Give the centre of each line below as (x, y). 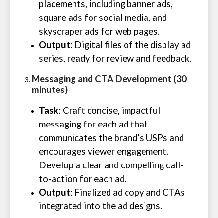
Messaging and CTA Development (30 (109, 79)
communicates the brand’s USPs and (111, 138)
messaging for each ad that (93, 124)
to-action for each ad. (83, 179)
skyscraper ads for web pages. (99, 31)
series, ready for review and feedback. (115, 58)
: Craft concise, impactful (109, 110)
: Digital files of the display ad (130, 45)
